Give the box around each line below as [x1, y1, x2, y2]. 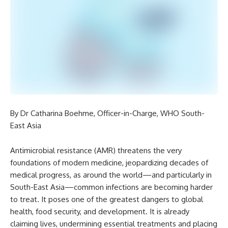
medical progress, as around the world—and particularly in [10, 169, 212, 180]
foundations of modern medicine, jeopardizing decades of [10, 157, 208, 167]
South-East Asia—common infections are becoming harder [10, 182, 213, 192]
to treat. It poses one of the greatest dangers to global [10, 194, 203, 204]
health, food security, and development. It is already [10, 206, 189, 216]
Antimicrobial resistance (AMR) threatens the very [10, 145, 182, 155]
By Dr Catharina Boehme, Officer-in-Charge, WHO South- [10, 108, 205, 118]
